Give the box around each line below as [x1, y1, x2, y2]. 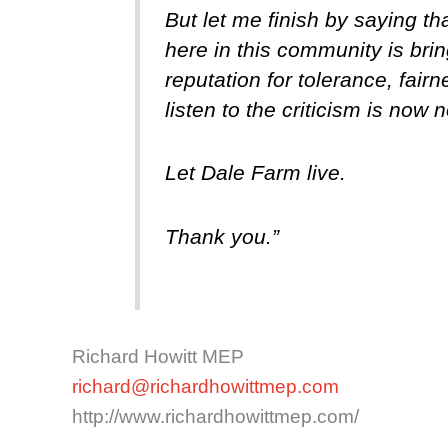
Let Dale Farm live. [164, 161, 346, 185]
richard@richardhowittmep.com [72, 375, 339, 397]
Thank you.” [164, 224, 279, 248]
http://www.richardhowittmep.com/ [72, 405, 359, 427]
